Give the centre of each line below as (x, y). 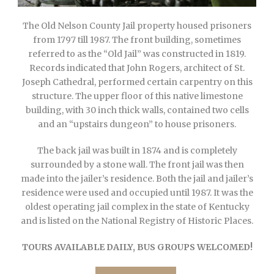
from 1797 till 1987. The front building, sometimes (137, 39)
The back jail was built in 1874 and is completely (137, 150)
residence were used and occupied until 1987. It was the (137, 192)
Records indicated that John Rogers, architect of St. (137, 68)
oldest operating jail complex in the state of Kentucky (137, 206)
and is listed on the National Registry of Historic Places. (137, 220)
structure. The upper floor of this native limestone (137, 96)
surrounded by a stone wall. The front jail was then (137, 164)
